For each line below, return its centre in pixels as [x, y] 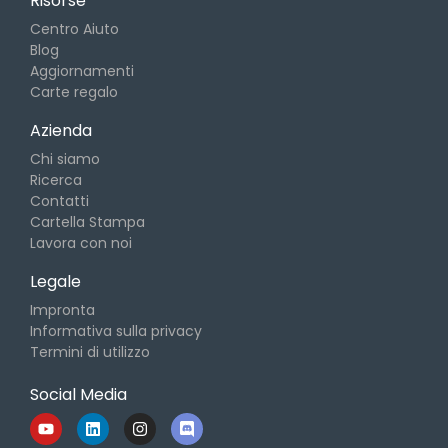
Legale [55, 281]
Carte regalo [74, 92]
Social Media [78, 395]
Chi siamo [65, 159]
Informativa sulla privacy [116, 331]
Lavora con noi [81, 243]
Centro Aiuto [74, 29]
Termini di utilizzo [90, 352]
